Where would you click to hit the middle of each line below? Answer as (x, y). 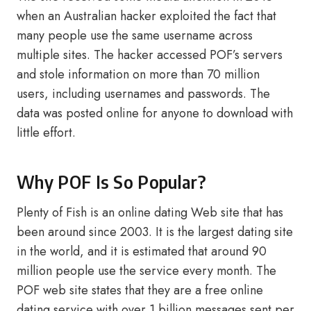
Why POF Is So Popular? (111, 182)
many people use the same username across (135, 35)
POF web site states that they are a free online (140, 290)
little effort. (46, 133)
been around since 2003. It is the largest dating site (155, 232)
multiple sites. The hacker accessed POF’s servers (150, 55)
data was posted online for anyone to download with (155, 113)
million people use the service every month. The (146, 271)
